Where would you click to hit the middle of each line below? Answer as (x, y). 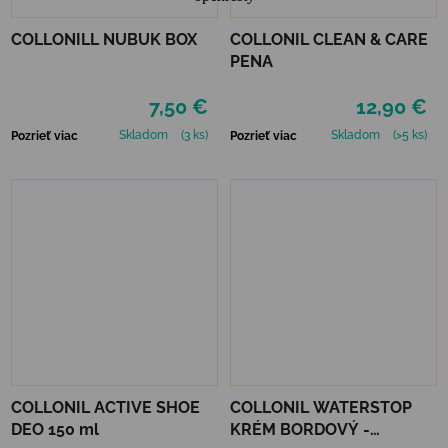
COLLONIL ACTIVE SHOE (105, 407)
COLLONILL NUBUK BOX (104, 39)
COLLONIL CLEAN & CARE (329, 39)
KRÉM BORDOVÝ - (300, 429)
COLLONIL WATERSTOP (321, 407)
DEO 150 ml (55, 429)
